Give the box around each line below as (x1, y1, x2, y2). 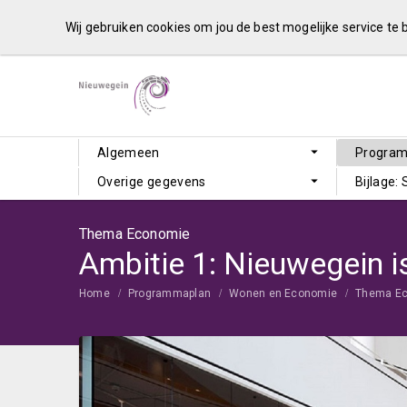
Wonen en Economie (229, 287, 338, 300)
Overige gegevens (97, 174, 206, 189)
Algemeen (97, 145, 160, 160)
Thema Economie (79, 225, 191, 243)
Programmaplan (127, 287, 212, 300)
